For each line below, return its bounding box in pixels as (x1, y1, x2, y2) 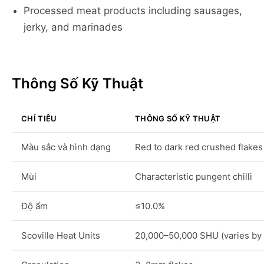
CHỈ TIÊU (21, 114, 57, 123)
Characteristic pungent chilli (135, 171, 252, 182)
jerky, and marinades (24, 21, 123, 33)
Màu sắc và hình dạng (21, 141, 111, 153)
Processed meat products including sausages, (24, 5, 242, 16)
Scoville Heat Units (21, 230, 100, 241)
